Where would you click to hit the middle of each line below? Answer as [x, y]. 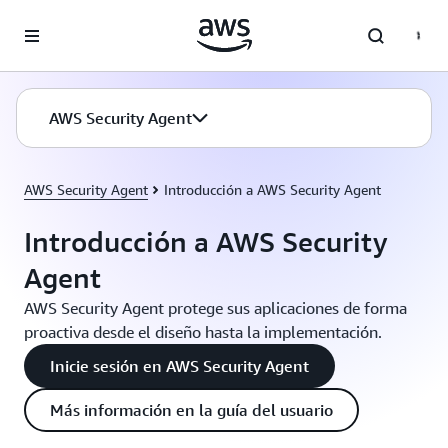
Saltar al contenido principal [96, 20]
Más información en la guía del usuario [191, 410]
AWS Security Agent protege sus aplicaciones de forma [215, 308]
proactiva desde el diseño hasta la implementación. [203, 332]
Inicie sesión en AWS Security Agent [179, 366]
